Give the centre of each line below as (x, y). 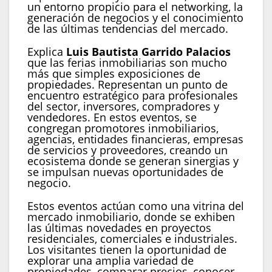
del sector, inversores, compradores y (123, 107)
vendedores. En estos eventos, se (112, 117)
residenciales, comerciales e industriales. (132, 239)
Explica (47, 52)
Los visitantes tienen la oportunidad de (127, 250)
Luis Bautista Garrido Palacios (148, 52)
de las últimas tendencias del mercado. (128, 29)
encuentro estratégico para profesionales (133, 96)
